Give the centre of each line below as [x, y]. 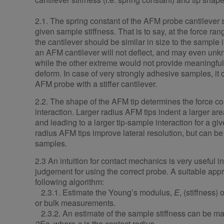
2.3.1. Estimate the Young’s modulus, [104, 192]
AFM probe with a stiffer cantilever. [96, 84]
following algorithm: [69, 182]
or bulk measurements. [75, 203]
